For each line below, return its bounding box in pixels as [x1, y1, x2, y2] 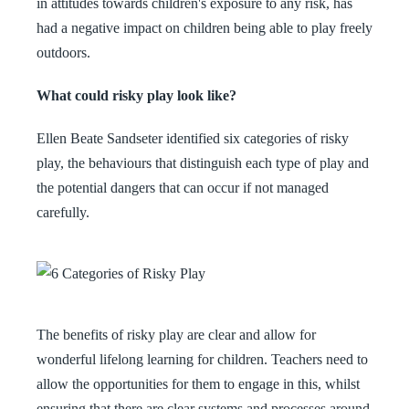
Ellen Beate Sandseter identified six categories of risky [37, 131, 349, 146]
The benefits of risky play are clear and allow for [37, 327, 316, 342]
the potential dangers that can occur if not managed [37, 180, 329, 195]
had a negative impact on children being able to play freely [37, 20, 372, 36]
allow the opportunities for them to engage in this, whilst [37, 376, 360, 392]
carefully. [37, 204, 89, 220]
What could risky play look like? [37, 88, 236, 103]
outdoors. [37, 45, 90, 60]
